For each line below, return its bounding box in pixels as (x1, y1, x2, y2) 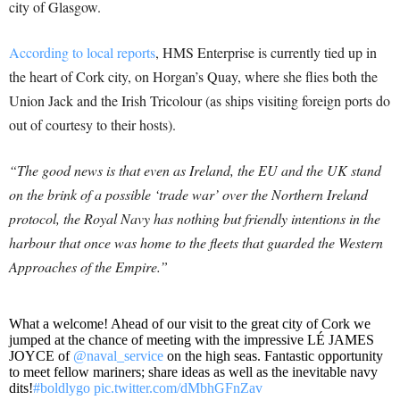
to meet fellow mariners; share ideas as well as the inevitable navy (9, 364, 378, 380)
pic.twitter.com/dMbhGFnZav (94, 380, 262, 396)
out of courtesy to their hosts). (9, 115, 176, 135)
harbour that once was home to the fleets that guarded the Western (9, 233, 383, 253)
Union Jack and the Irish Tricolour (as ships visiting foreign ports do (9, 91, 390, 111)
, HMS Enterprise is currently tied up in (155, 43, 377, 62)
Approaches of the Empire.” (9, 257, 168, 277)
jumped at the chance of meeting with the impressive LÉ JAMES (9, 332, 374, 348)
